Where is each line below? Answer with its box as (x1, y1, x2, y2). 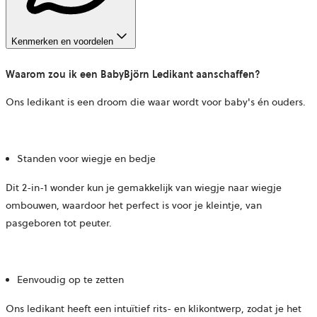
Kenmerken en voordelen (11, 36, 113, 47)
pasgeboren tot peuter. (6, 216, 112, 231)
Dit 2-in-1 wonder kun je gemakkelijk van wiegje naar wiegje (6, 180, 282, 195)
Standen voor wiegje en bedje (17, 151, 156, 166)
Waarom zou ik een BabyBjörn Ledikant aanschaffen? (6, 67, 260, 82)
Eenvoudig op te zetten (17, 272, 124, 287)
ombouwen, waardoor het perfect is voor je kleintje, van (6, 198, 262, 213)
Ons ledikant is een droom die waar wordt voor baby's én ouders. (6, 95, 306, 110)
